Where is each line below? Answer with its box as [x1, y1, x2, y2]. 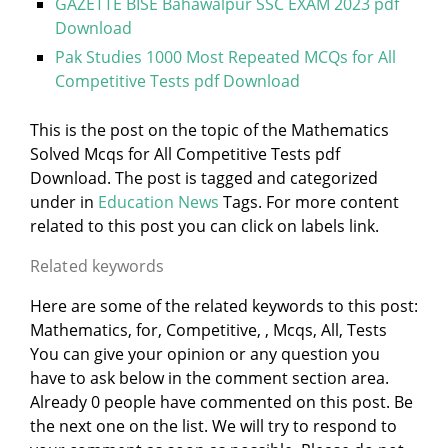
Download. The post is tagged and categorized [30, 167, 378, 189]
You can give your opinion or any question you [30, 343, 380, 365]
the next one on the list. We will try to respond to [30, 415, 397, 437]
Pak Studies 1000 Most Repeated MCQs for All [55, 46, 396, 68]
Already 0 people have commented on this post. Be [30, 391, 413, 413]
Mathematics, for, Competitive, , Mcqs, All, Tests [30, 319, 387, 341]
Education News [98, 191, 219, 213]
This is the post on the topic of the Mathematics [30, 119, 389, 141]
